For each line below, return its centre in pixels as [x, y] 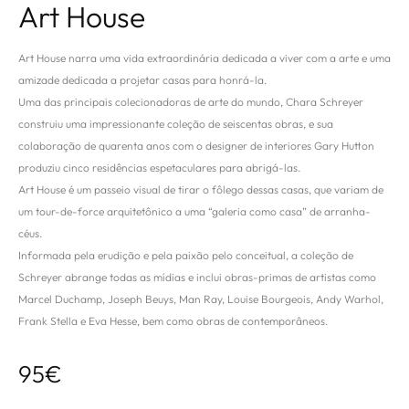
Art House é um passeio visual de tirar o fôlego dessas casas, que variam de [201, 190]
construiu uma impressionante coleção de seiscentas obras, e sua [176, 124]
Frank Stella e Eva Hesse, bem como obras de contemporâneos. [173, 321]
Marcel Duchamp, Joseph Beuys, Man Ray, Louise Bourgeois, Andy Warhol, [201, 299]
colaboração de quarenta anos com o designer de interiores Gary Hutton [196, 146]
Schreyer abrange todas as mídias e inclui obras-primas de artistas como [197, 278]
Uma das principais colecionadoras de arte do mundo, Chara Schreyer [191, 102]
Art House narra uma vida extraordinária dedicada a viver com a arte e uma [204, 58]
